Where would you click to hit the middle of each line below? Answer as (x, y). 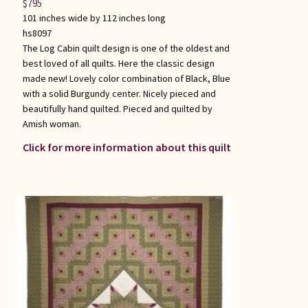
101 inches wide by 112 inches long (94, 18)
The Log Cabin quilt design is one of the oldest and (126, 48)
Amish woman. (52, 124)
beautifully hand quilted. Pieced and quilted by (117, 109)
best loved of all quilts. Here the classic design (118, 64)
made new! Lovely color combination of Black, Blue (126, 79)
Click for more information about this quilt (126, 147)
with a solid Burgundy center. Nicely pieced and (119, 94)
